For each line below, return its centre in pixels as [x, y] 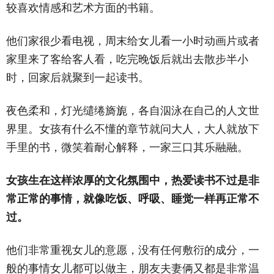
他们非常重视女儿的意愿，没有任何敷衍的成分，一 [133, 250]
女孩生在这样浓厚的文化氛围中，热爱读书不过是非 [133, 180]
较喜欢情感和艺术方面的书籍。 [83, 8]
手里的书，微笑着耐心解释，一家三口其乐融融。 [127, 147]
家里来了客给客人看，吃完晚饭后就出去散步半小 [127, 59]
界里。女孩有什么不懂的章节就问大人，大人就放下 [133, 129]
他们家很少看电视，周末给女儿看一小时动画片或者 [133, 41]
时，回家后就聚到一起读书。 [78, 77]
